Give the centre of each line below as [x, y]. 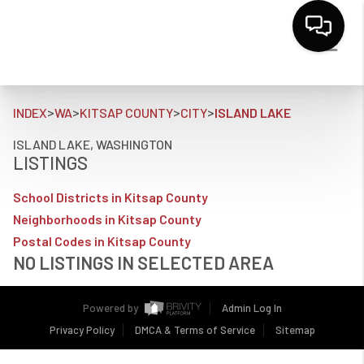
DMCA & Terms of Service [195, 330]
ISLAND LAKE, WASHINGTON [93, 144]
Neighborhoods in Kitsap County [107, 219]
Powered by [111, 308]
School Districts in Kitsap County [110, 197]
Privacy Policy [82, 330]
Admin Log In [251, 308]
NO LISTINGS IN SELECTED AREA [143, 262]
